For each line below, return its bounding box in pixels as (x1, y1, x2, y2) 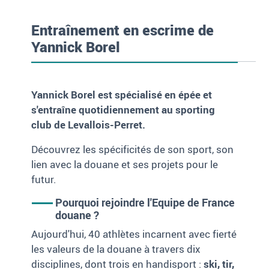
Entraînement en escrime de (31, 20, 214, 40)
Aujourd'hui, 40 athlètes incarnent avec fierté (31, 227, 237, 241)
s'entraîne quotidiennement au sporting (31, 103, 216, 117)
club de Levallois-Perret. (31, 118, 146, 132)
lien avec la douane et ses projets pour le (31, 157, 219, 172)
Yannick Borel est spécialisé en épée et (31, 88, 213, 102)
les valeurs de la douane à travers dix (31, 242, 201, 256)
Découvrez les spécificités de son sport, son (31, 142, 234, 157)
